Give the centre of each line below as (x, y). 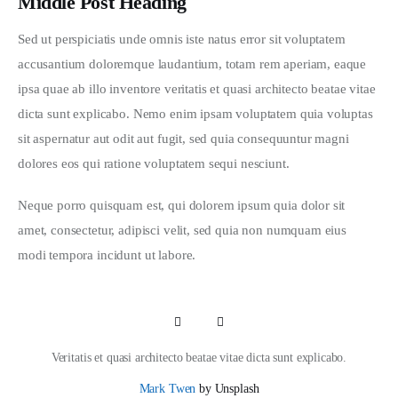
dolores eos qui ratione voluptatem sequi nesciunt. (154, 163)
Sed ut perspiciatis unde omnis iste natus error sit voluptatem (183, 39)
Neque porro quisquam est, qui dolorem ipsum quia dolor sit (183, 206)
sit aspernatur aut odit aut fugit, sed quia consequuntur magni (185, 138)
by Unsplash (227, 389)
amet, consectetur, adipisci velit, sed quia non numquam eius (184, 231)
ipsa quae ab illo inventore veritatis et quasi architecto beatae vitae (199, 88)
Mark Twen (167, 389)
